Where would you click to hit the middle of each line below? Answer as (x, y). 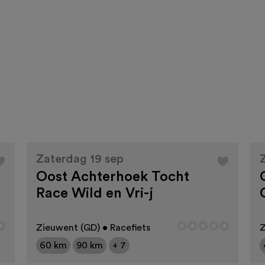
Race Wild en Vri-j (94, 194)
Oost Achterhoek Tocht (112, 177)
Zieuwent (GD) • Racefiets (93, 228)
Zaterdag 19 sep (80, 159)
